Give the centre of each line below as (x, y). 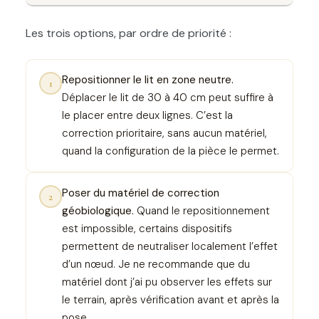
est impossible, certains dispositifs (147, 228)
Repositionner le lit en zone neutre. (148, 79)
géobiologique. (98, 210)
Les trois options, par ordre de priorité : (129, 33)
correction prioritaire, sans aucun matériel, (164, 133)
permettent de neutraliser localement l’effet (170, 246)
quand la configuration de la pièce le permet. (171, 151)
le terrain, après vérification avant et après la (171, 299)
